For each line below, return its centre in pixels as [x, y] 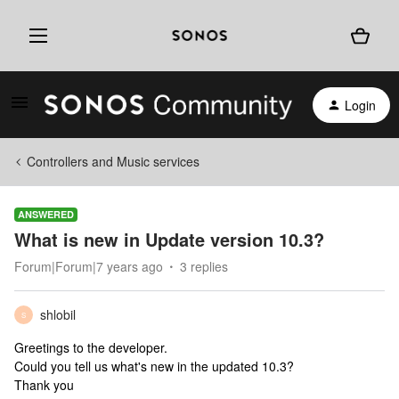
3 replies [204, 266]
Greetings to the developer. [91, 347]
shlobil [58, 314]
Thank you [44, 385]
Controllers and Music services [113, 161]
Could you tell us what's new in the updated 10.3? [154, 366]
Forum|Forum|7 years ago [89, 266]
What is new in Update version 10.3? [169, 239]
